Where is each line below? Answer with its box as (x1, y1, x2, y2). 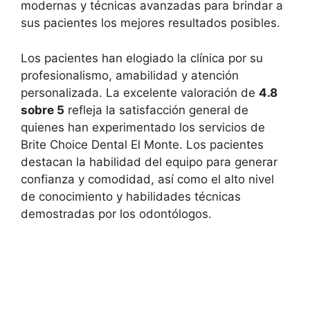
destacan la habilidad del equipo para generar (21, 154, 277, 169)
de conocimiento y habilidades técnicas (21, 189, 241, 203)
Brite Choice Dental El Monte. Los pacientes (21, 137, 264, 152)
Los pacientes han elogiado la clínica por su (21, 51, 263, 65)
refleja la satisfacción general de (64, 102, 248, 117)
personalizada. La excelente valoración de (21, 85, 259, 100)
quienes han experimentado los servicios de (21, 120, 265, 134)
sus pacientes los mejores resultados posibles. (21, 16, 280, 30)
